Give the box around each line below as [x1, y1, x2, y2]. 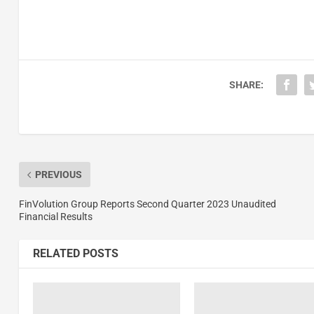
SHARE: [228, 79, 264, 91]
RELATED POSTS [32, 247, 118, 261]
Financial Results [18, 211, 93, 223]
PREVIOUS [34, 169, 82, 181]
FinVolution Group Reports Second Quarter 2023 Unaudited [18, 198, 276, 210]
